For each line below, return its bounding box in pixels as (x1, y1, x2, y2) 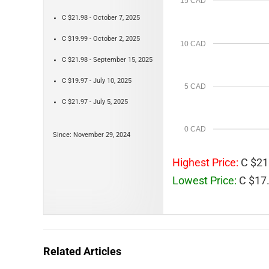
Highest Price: (172, 156, 238, 169)
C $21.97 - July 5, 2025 (62, 98, 128, 106)
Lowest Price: (172, 174, 237, 187)
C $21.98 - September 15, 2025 (62, 56, 153, 64)
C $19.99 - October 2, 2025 (62, 35, 140, 43)
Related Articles (43, 245, 121, 258)
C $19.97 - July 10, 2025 (62, 77, 131, 85)
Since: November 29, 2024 (53, 131, 130, 139)
